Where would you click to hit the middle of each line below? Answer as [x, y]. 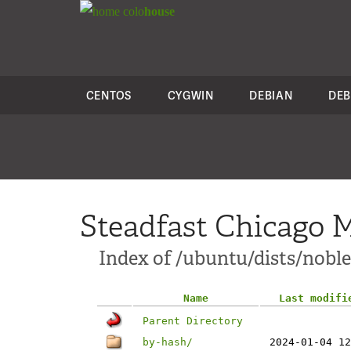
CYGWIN [190, 95]
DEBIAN [271, 95]
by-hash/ [168, 342]
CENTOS [109, 95]
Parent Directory [193, 321]
